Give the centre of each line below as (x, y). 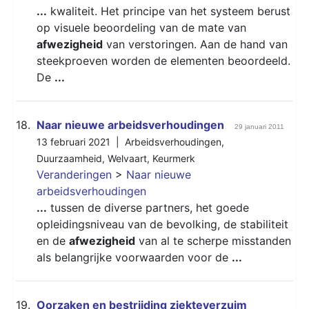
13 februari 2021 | (81, 141)
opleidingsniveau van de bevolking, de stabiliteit (162, 224)
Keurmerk (174, 158)
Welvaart (127, 158)
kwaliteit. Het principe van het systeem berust (169, 11)
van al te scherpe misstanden (213, 240)
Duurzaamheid (69, 158)
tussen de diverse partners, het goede (148, 207)
